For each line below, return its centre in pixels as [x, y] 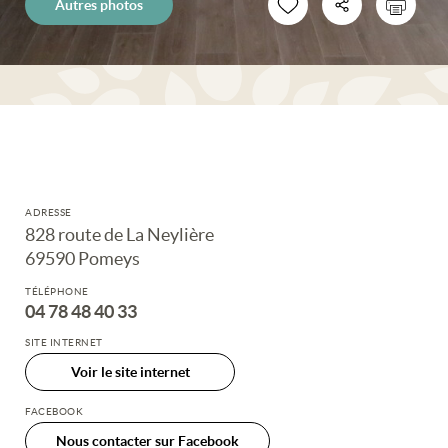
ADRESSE [48, 212]
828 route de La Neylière [119, 234]
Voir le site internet [130, 371]
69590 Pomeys [82, 258]
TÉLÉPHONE [57, 291]
